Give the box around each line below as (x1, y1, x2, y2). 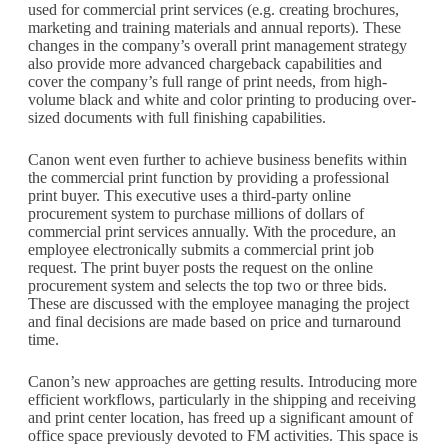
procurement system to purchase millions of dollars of (28, 204, 364, 222)
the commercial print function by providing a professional (28, 168, 389, 186)
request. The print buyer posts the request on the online (28, 258, 373, 276)
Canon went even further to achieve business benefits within (28, 150, 407, 168)
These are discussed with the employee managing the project (28, 294, 409, 312)
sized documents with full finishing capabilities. (28, 108, 326, 126)
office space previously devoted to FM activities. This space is (28, 426, 418, 444)
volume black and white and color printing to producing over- (28, 90, 416, 108)
